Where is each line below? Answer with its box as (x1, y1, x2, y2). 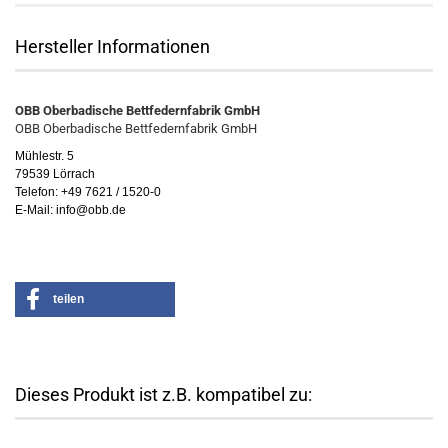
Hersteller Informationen (15, 36, 210, 57)
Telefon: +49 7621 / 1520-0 (15, 185, 161, 199)
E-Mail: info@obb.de (15, 203, 126, 217)
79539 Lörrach (15, 167, 95, 181)
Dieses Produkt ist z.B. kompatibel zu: (15, 384, 312, 405)
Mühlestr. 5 (15, 149, 74, 163)
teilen (53, 292, 84, 306)
